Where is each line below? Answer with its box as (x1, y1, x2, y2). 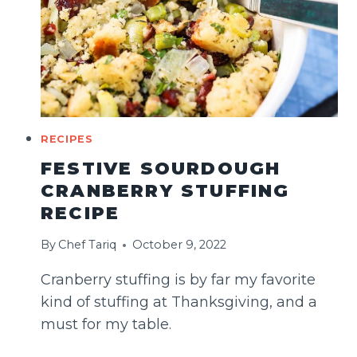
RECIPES (41, 133, 93, 146)
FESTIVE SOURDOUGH (41, 157, 281, 179)
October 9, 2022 (132, 237, 227, 253)
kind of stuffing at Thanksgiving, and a (41, 293, 317, 312)
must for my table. (41, 316, 171, 334)
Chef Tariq (58, 237, 117, 253)
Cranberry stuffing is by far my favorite (41, 271, 316, 289)
